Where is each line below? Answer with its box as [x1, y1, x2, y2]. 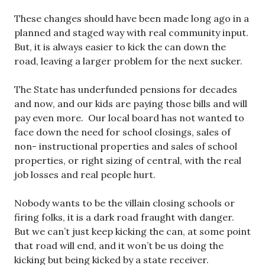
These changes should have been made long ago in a [14, 12, 249, 24]
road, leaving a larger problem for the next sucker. [14, 54, 243, 67]
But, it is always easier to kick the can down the [14, 40, 226, 53]
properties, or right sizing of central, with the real [14, 154, 241, 166]
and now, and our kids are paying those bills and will [14, 97, 247, 109]
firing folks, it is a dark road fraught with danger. [14, 211, 237, 223]
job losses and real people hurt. [14, 168, 156, 180]
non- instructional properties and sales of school [14, 140, 237, 152]
